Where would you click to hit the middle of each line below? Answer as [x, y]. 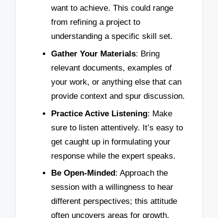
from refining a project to [96, 22]
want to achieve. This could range [112, 8]
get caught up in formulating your [111, 142]
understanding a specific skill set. [112, 36]
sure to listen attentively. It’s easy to [117, 127]
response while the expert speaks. [113, 156]
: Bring [148, 54]
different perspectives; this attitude [114, 201]
